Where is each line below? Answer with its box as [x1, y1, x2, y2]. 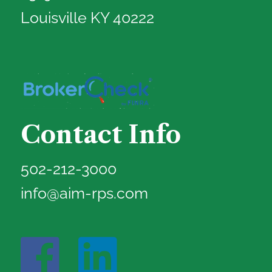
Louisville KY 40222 [21, 8, 155, 27]
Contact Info [21, 120, 182, 150]
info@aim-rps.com [21, 184, 149, 203]
